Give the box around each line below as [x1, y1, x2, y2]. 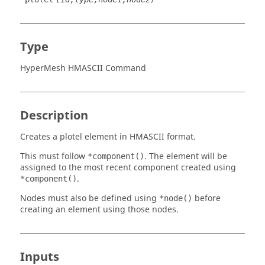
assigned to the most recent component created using [20, 161, 236, 174]
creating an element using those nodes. [20, 203, 179, 216]
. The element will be [144, 150, 227, 163]
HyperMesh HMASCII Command [20, 62, 146, 75]
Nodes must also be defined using [20, 192, 159, 205]
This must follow [20, 150, 88, 163]
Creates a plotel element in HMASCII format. [20, 131, 196, 143]
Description [20, 107, 88, 124]
